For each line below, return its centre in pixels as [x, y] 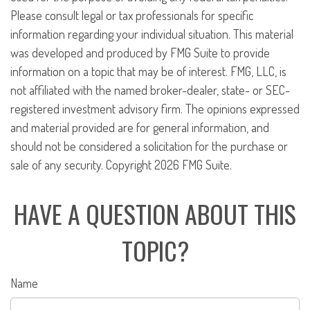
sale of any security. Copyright [82, 165]
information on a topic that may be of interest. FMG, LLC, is [148, 71]
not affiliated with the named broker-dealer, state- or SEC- [150, 90]
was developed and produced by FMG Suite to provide [140, 53]
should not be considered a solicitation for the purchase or [149, 146]
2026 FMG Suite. [193, 165]
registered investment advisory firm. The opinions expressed [155, 109]
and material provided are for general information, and [140, 127]
